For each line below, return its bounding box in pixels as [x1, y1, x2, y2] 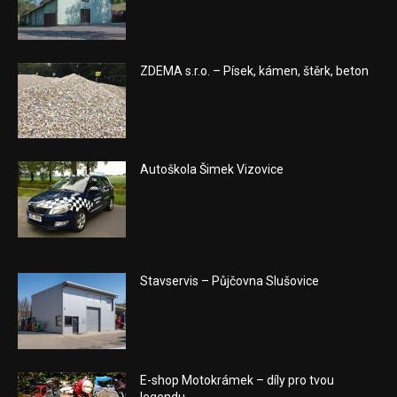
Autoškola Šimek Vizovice [140, 162, 284, 177]
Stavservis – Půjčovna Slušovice [140, 274, 320, 289]
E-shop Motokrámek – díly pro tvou [140, 372, 335, 387]
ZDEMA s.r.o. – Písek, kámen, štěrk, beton [140, 63, 370, 78]
